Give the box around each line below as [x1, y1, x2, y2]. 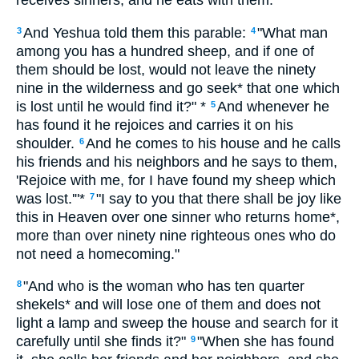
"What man [257, 24, 328, 41]
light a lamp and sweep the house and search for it [16, 315, 338, 332]
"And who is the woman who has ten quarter [23, 278, 305, 295]
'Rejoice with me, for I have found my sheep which [16, 171, 336, 188]
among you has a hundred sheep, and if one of [16, 42, 314, 59]
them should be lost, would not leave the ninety [16, 61, 316, 78]
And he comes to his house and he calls [86, 135, 341, 151]
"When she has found [197, 333, 334, 350]
